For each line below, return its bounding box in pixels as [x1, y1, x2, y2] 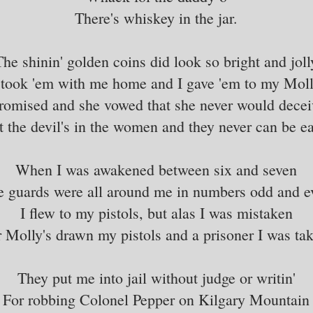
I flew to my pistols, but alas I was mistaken [20, 202, 293, 223]
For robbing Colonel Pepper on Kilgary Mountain [3, 289, 310, 310]
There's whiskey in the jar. [75, 7, 238, 28]
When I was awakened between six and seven [15, 159, 298, 180]
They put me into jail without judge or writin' [17, 267, 296, 288]
